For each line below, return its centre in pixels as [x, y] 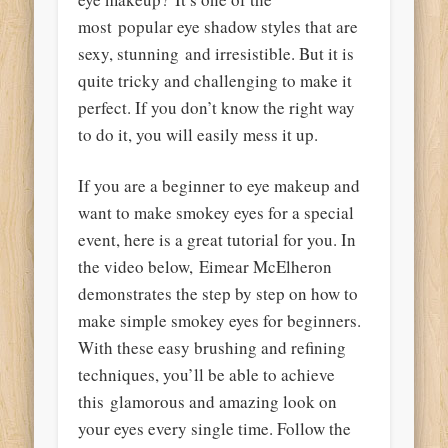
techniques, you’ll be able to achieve [207, 375]
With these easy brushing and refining [212, 348]
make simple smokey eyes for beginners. [220, 321]
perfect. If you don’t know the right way [217, 108]
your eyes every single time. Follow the [215, 429]
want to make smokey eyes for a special [216, 213]
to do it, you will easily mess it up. [198, 135]
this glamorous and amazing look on [208, 402]
